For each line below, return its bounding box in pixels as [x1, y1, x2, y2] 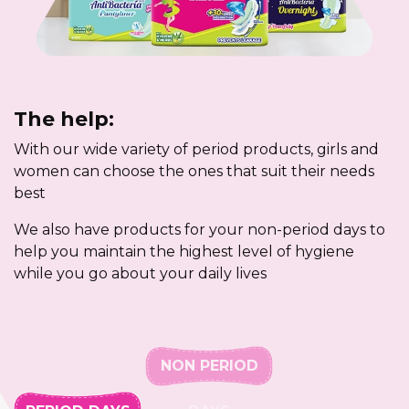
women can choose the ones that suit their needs [14, 162, 374, 180]
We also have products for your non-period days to [14, 220, 385, 238]
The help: [14, 106, 114, 131]
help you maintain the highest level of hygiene [14, 242, 354, 260]
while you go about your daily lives [14, 264, 267, 282]
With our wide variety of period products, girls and [14, 140, 379, 158]
